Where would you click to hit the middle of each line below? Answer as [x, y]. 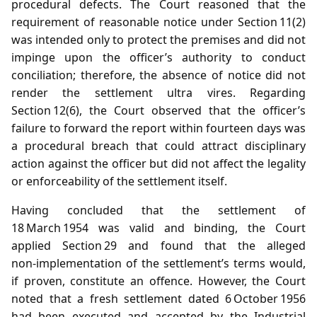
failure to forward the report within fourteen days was [158, 128]
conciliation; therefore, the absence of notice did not [158, 75]
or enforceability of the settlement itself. [119, 181]
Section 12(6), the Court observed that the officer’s [158, 110]
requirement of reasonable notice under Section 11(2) [158, 22]
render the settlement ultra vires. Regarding [158, 92]
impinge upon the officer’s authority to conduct [158, 57]
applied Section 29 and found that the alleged [158, 245]
